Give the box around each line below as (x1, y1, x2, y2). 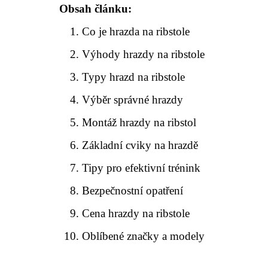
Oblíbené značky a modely (82, 229, 205, 242)
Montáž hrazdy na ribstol (82, 115, 197, 129)
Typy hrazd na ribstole (82, 70, 185, 83)
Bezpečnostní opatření (82, 184, 184, 197)
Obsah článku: (59, 2, 132, 15)
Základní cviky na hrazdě (82, 138, 199, 151)
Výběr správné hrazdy (82, 93, 184, 106)
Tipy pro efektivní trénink (82, 161, 201, 174)
